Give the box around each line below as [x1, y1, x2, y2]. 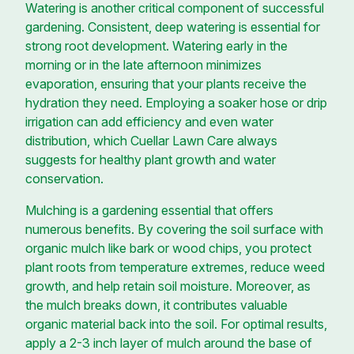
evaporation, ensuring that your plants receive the [25, 75, 307, 92]
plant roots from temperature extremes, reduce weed [25, 258, 325, 275]
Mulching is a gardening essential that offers [25, 201, 273, 218]
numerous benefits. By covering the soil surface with [25, 220, 323, 237]
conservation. [25, 170, 104, 186]
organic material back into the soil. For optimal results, [25, 315, 327, 332]
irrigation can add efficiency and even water [25, 113, 273, 130]
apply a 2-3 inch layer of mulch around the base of [25, 334, 312, 351]
